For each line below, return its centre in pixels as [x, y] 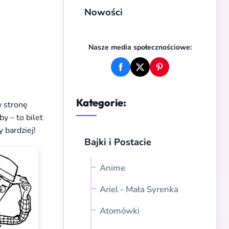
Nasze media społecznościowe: [140, 47]
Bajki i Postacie [118, 142]
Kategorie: [101, 102]
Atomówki [120, 211]
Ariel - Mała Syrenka [139, 189]
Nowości [104, 12]
